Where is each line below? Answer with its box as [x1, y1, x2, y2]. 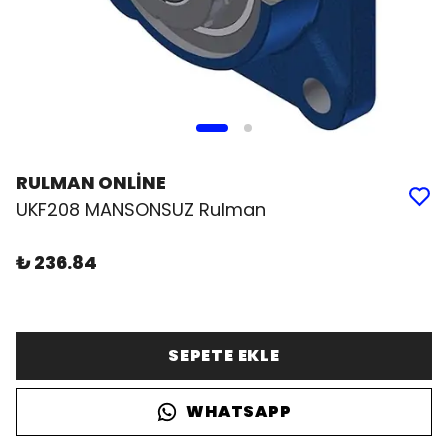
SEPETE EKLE [168, 344, 280, 367]
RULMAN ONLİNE [16, 170, 166, 195]
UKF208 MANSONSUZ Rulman [16, 197, 266, 222]
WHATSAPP [186, 400, 292, 423]
